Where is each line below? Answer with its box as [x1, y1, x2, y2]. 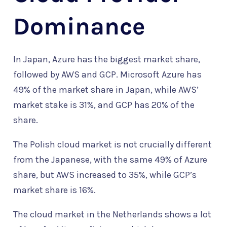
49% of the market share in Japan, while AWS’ [13, 84, 199, 96]
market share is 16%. [13, 184, 96, 196]
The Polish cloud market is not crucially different [13, 139, 212, 150]
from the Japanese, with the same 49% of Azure [13, 154, 207, 166]
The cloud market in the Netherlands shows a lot [13, 209, 211, 220]
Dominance [13, 12, 145, 41]
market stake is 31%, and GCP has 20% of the [13, 99, 195, 111]
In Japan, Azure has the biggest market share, [13, 54, 200, 65]
